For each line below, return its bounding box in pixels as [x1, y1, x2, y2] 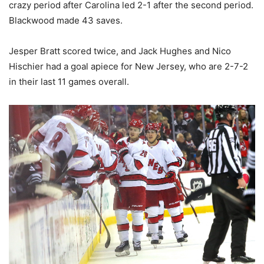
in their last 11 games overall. [9, 75, 129, 87]
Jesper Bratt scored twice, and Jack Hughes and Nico [9, 45, 231, 57]
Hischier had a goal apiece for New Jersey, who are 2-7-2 [9, 60, 248, 72]
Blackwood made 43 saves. [9, 14, 123, 26]
